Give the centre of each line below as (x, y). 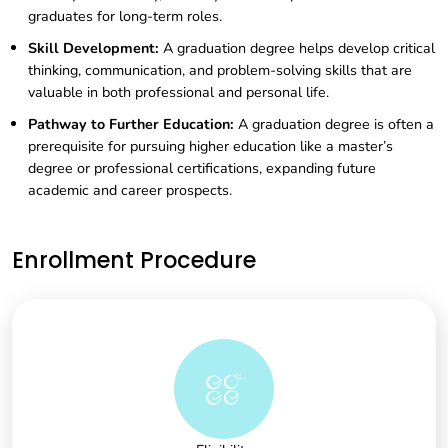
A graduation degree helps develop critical (297, 48)
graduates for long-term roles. (125, 16)
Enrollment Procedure (134, 261)
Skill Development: (93, 48)
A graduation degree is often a (334, 124)
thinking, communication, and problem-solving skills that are (220, 70)
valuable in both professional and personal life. (178, 92)
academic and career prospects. (130, 190)
